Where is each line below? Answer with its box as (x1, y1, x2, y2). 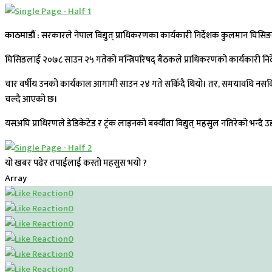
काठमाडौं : (5, 28, 41, 44)
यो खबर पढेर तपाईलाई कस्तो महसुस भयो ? (5, 155, 147, 171)
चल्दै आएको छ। (5, 92, 58, 107)
